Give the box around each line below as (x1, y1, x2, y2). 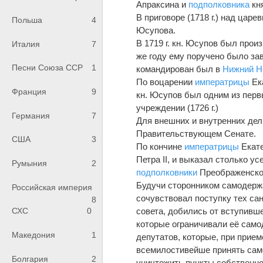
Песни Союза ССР (12, 63, 83, 73)
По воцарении (136, 76, 195, 87)
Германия (12, 110, 50, 120)
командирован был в (136, 63, 223, 74)
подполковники (136, 167, 198, 177)
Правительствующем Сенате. (136, 128, 257, 139)
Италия (12, 39, 40, 49)
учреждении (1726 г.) (136, 102, 219, 113)
